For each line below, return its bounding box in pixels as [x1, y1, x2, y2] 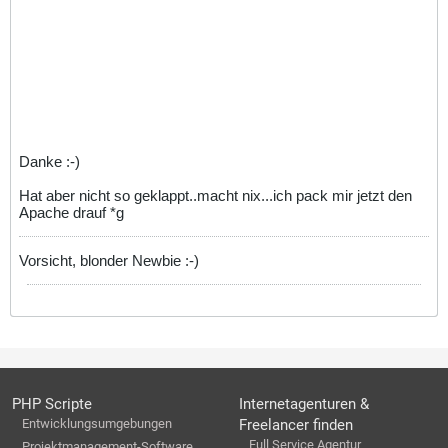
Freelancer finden [239, 416, 353, 434]
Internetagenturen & [239, 395, 369, 413]
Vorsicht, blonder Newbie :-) [19, 251, 199, 269]
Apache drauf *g [19, 203, 124, 221]
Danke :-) [19, 152, 80, 170]
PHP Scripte [12, 395, 92, 413]
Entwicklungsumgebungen [22, 416, 172, 431]
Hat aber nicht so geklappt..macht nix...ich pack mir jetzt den [19, 186, 412, 204]
